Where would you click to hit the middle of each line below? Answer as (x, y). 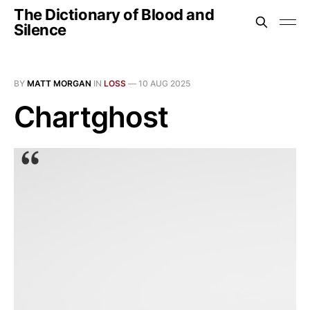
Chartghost (91, 117)
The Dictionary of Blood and (114, 15)
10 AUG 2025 (164, 83)
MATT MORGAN (59, 83)
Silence (40, 30)
